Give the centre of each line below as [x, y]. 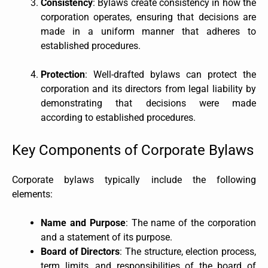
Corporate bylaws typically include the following [134, 179]
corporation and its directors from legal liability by [148, 89]
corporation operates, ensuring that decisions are [148, 17]
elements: [32, 194]
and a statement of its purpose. [106, 237]
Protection [63, 74]
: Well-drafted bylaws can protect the [170, 74]
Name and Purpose [83, 223]
